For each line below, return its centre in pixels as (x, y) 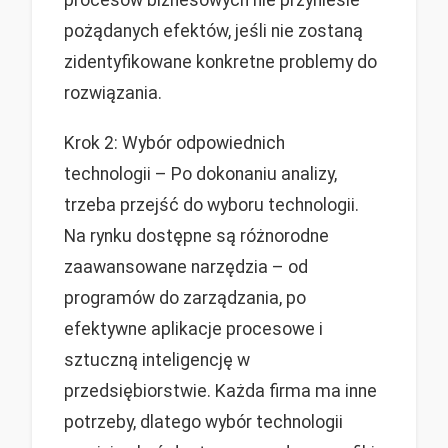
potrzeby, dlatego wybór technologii (203, 422)
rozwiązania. (113, 93)
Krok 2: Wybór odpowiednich (174, 143)
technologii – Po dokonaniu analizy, (200, 174)
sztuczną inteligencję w (157, 360)
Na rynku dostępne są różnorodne (196, 236)
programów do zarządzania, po (185, 298)
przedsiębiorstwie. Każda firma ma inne (220, 391)
